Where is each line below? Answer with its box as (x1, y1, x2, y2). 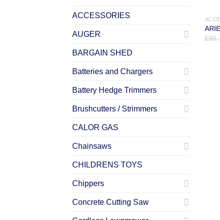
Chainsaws (72, 141, 111, 150)
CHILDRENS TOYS (72, 160, 142, 169)
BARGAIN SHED (72, 48, 133, 57)
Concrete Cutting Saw (72, 197, 149, 206)
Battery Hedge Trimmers (72, 85, 157, 94)
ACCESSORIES (72, 11, 130, 20)
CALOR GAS (72, 123, 118, 132)
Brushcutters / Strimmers (72, 104, 157, 113)
